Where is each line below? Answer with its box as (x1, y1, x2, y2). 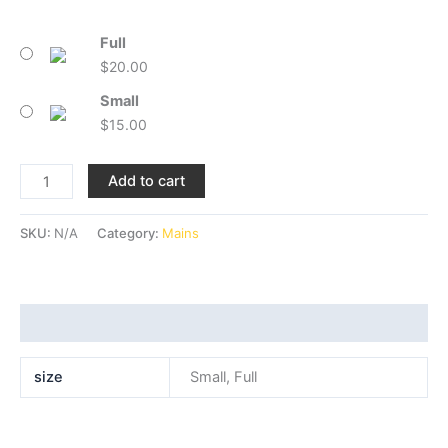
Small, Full (189, 367, 257, 386)
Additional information (20, 313, 179, 332)
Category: (97, 225, 162, 242)
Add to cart (107, 172, 185, 191)
